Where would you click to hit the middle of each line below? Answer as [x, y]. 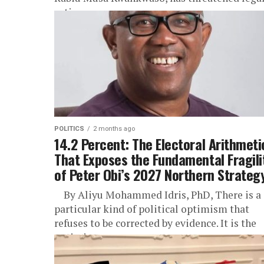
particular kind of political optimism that [152, 209]
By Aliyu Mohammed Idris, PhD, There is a [158, 195]
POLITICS [69, 129]
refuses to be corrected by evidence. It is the [155, 223]
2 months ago [114, 129]
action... [72, 12]
